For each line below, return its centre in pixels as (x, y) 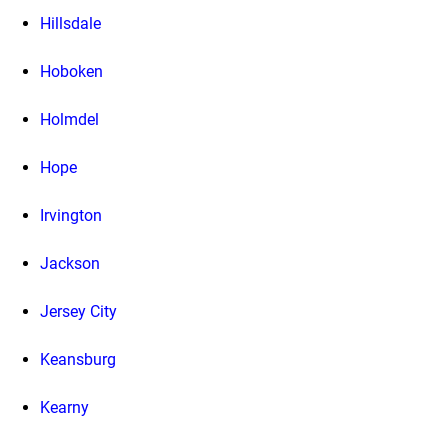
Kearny (64, 407)
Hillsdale (70, 23)
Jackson (70, 263)
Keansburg (78, 359)
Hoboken (71, 71)
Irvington (71, 215)
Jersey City (78, 311)
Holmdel (69, 119)
